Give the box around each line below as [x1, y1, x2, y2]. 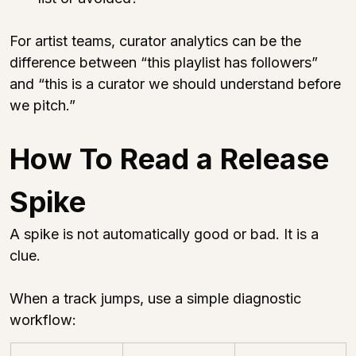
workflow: [10, 311, 76, 328]
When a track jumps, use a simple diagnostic [10, 289, 305, 307]
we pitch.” [10, 96, 75, 114]
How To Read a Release [10, 141, 336, 176]
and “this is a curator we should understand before [10, 75, 345, 92]
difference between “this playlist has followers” [10, 53, 322, 71]
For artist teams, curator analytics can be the [10, 32, 305, 49]
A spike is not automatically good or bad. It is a [10, 225, 323, 242]
